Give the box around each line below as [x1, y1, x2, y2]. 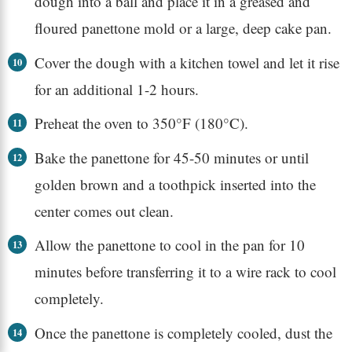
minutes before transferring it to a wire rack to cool [34, 262, 336, 282]
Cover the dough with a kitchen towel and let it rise [34, 52, 339, 72]
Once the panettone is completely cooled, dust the [34, 322, 332, 343]
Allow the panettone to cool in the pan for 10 [34, 235, 305, 255]
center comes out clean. [34, 200, 174, 221]
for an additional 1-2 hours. [34, 79, 199, 99]
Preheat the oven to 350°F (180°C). [34, 113, 248, 134]
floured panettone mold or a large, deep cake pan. [34, 18, 332, 38]
